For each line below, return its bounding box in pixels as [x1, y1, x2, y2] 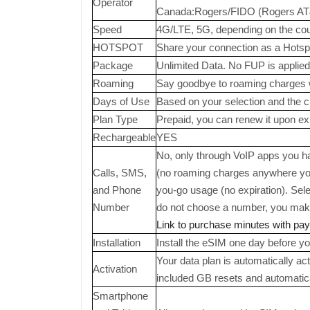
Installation [93, 237, 140, 248]
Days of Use [93, 95, 149, 107]
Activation [93, 263, 137, 275]
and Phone [93, 184, 141, 196]
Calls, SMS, [93, 167, 147, 179]
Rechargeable [93, 131, 156, 143]
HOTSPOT [93, 42, 143, 53]
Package [93, 60, 133, 71]
